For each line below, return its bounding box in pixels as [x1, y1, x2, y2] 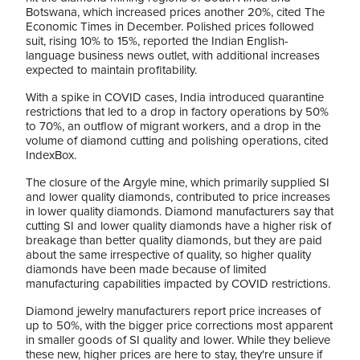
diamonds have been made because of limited [26, 262, 267, 276]
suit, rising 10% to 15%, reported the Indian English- [26, 34, 288, 48]
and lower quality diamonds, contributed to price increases [26, 190, 330, 204]
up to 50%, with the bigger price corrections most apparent [26, 318, 333, 333]
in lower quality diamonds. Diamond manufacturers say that [26, 204, 333, 219]
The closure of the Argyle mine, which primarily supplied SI [26, 175, 329, 190]
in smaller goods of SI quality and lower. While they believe [26, 333, 330, 347]
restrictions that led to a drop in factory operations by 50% [26, 104, 329, 119]
